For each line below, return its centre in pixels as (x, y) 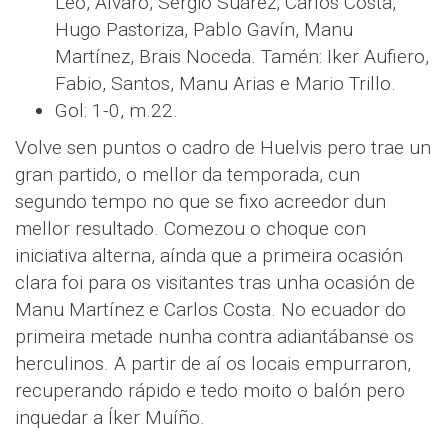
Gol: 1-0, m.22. (116, 111)
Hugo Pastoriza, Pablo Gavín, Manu (204, 30)
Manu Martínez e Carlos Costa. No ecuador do (210, 310)
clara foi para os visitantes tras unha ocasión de (215, 283)
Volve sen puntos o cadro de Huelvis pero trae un (223, 148)
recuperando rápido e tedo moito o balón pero (210, 391)
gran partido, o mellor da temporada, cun (187, 175)
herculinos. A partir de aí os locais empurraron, (213, 364)
